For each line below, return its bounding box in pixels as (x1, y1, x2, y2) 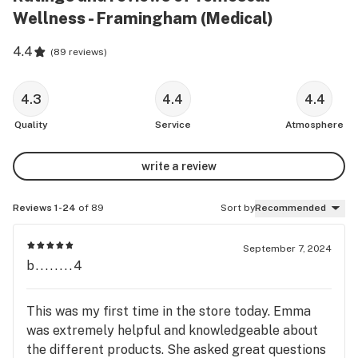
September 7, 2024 (243, 242, 332, 254)
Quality (14, 119, 48, 130)
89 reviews (54, 46, 104, 58)
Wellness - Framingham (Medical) (13, 9, 273, 28)
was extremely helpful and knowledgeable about (26, 322, 318, 338)
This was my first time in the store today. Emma (26, 303, 311, 319)
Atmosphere (285, 119, 344, 130)
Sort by (221, 202, 255, 213)
